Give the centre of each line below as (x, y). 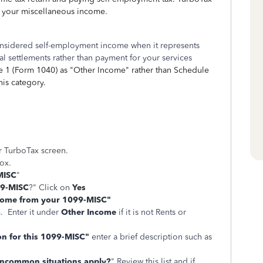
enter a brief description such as (152, 237)
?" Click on (50, 188)
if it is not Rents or (151, 212)
